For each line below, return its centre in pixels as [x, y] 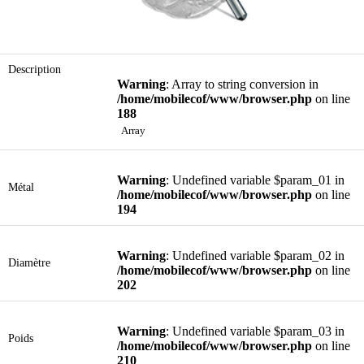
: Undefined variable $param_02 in [255, 256]
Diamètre [29, 262]
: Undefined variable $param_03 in [255, 331]
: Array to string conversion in [242, 84]
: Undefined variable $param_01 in [255, 180]
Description [35, 69]
